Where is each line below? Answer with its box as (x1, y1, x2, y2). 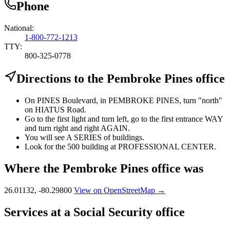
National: (4, 23, 34, 32)
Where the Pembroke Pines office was (4, 162, 203, 176)
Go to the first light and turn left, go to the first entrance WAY (25, 114, 223, 124)
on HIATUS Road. (25, 105, 86, 114)
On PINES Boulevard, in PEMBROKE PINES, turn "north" (25, 96, 222, 105)
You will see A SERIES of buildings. (25, 133, 144, 142)
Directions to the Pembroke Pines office (16, 72, 225, 86)
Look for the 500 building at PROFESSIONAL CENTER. (25, 142, 216, 151)
